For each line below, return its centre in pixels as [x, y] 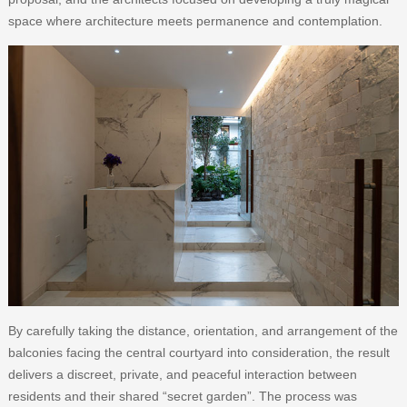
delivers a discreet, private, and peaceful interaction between [182, 375]
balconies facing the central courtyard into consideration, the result [199, 353]
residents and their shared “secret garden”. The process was [182, 397]
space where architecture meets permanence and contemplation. [195, 21]
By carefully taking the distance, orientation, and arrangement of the [203, 331]
